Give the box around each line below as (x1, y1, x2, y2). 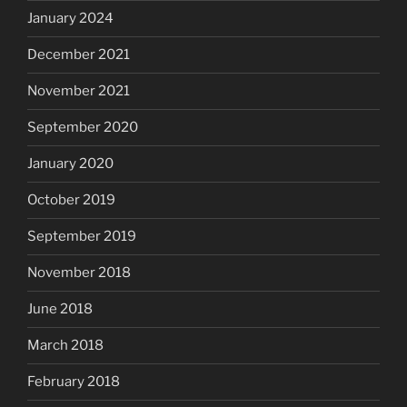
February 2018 (27, 373, 120, 391)
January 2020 (27, 155, 114, 173)
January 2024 (27, 10, 114, 27)
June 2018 (27, 301, 93, 318)
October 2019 (27, 192, 115, 209)
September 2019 (27, 228, 136, 245)
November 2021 (27, 83, 130, 100)
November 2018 (27, 264, 131, 282)
